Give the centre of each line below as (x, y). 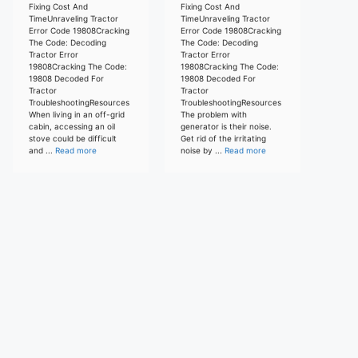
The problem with (214, 114)
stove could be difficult (73, 138)
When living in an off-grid (77, 114)
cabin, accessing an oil (72, 126)
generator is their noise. (226, 126)
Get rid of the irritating (223, 138)
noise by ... (203, 150)
